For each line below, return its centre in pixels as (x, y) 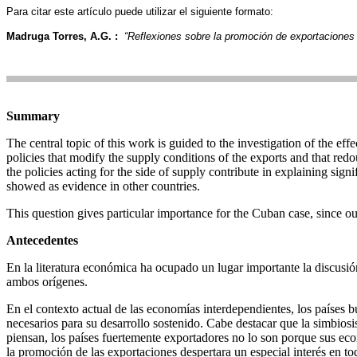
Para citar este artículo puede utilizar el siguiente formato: (140, 12)
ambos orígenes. (47, 282)
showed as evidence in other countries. (103, 186)
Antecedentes (42, 240)
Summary (33, 116)
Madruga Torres (45, 36)
